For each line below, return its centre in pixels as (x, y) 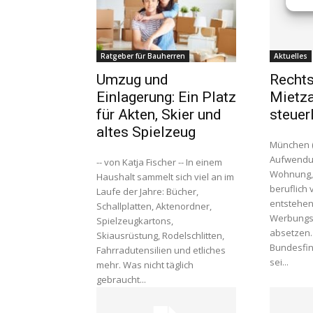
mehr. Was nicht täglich (145, 265)
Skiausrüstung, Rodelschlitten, (160, 235)
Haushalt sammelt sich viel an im (165, 177)
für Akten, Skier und (159, 115)
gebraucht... (121, 279)
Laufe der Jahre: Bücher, (147, 191)
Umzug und (132, 80)
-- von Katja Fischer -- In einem (159, 162)
